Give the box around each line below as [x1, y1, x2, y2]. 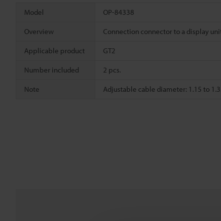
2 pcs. [103, 65, 121, 74]
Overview [24, 26, 54, 36]
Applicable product [24, 45, 85, 55]
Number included [24, 65, 79, 74]
